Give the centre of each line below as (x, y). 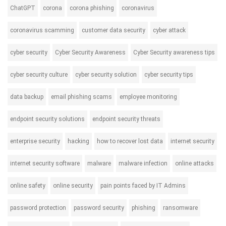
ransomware (180, 208)
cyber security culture (39, 75)
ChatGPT (23, 8)
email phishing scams (81, 97)
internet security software (45, 163)
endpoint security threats (126, 119)
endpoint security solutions (47, 119)
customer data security (114, 30)
